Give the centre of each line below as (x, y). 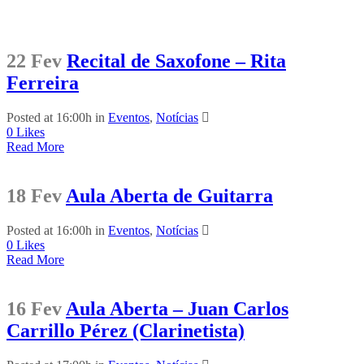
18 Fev (34, 196)
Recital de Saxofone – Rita (176, 61)
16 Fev (34, 309)
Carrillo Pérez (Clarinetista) (126, 331)
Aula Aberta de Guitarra (169, 196)
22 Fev (34, 61)
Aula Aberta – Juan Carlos (177, 309)
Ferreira (43, 83)
